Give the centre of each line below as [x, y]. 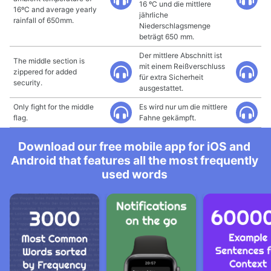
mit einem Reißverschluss [182, 66]
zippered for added [45, 72]
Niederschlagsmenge [175, 26]
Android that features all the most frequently [134, 160]
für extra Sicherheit [171, 77]
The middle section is [49, 61]
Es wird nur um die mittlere [183, 107]
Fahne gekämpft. [168, 118]
